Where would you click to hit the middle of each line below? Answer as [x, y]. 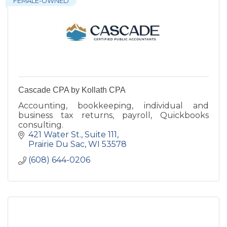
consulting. [41, 125]
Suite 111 [101, 135]
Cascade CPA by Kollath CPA [72, 90]
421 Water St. [55, 135]
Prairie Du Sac [56, 144]
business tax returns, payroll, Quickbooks [113, 116]
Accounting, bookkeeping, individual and [113, 106]
